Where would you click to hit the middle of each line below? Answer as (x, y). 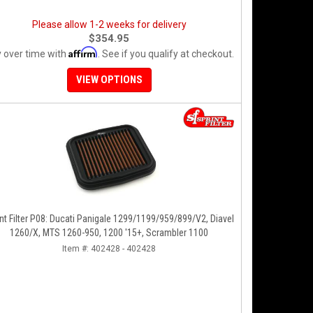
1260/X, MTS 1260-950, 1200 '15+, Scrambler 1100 (109, 233)
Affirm (83, 52)
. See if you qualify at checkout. (166, 54)
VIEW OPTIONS (109, 80)
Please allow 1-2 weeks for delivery (109, 24)
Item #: (77, 249)
